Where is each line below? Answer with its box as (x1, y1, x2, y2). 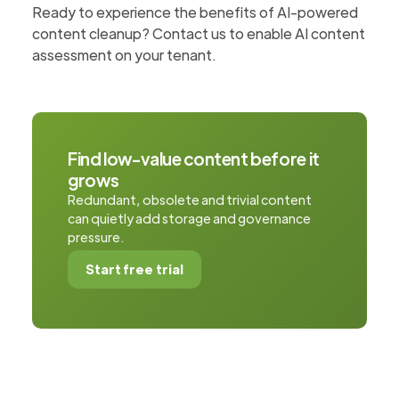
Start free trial (85, 261, 184, 277)
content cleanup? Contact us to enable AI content (32, 24, 366, 43)
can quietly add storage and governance (68, 210, 312, 226)
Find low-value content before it (68, 147, 320, 169)
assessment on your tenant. (32, 45, 217, 64)
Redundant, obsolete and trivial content (68, 191, 313, 208)
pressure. (68, 229, 125, 245)
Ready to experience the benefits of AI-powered (32, 3, 359, 21)
